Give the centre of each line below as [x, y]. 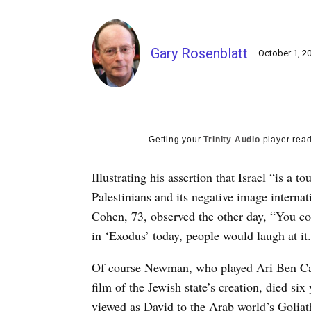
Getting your [176, 139]
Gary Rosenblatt [199, 53]
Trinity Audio [232, 139]
